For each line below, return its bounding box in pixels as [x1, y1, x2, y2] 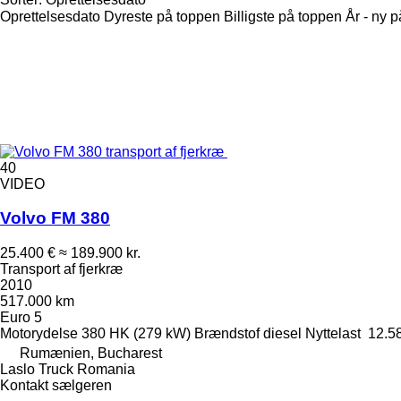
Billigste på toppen [224, 8, 342, 24]
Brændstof [194, 326, 260, 342]
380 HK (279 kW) [81, 326, 191, 342]
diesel [263, 326, 302, 342]
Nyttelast [305, 326, 361, 342]
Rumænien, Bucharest [20, 346, 162, 362]
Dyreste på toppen [104, 8, 220, 24]
